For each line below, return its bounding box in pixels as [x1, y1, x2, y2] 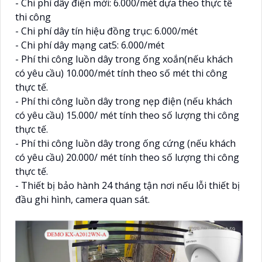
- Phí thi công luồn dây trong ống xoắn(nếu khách [15, 52, 233, 65]
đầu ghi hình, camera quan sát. [15, 192, 150, 206]
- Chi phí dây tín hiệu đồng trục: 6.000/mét [15, 24, 198, 37]
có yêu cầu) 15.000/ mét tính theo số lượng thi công [15, 108, 239, 122]
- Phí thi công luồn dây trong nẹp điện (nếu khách [15, 94, 232, 108]
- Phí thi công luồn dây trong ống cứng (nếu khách [15, 136, 236, 150]
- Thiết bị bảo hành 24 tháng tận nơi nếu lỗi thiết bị [15, 178, 240, 192]
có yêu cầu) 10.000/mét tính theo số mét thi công [15, 66, 227, 80]
